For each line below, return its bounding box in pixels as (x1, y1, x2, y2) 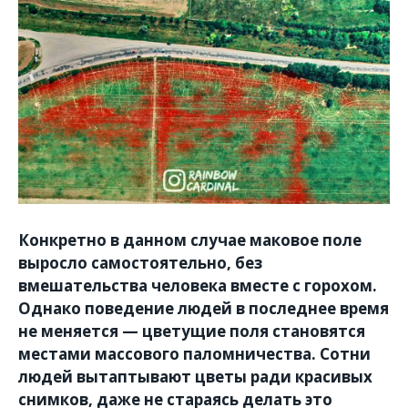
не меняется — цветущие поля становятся (18, 320, 365, 342)
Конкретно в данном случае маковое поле (18, 229, 362, 250)
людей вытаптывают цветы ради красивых (18, 365, 372, 387)
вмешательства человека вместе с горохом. (18, 274, 377, 296)
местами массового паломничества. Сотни (18, 342, 371, 364)
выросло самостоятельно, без (18, 251, 262, 273)
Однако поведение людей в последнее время (18, 297, 389, 319)
